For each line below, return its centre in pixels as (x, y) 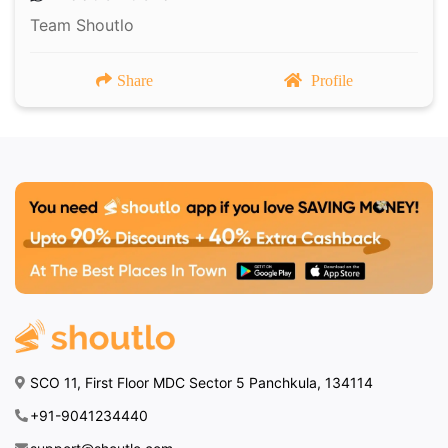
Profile (331, 80)
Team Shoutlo (82, 25)
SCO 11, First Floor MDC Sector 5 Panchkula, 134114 (201, 383)
